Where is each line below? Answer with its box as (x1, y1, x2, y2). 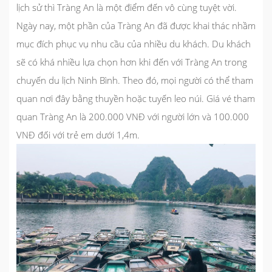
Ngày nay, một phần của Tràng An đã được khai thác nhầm (16, 19, 256, 32)
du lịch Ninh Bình (49, 74, 118, 87)
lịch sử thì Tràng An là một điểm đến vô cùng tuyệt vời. (16, 1, 237, 14)
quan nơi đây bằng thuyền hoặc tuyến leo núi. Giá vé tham (16, 92, 255, 105)
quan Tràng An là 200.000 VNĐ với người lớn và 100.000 (16, 110, 249, 123)
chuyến (16, 74, 49, 87)
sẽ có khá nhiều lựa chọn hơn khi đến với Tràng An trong (16, 56, 247, 69)
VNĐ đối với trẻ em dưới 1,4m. (16, 129, 140, 141)
